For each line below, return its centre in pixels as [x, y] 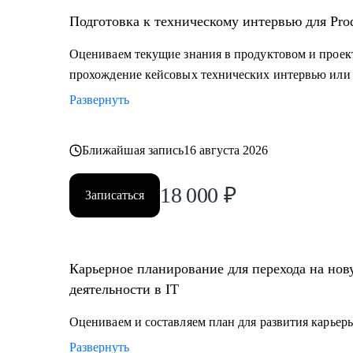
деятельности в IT [124, 289]
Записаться [115, 195]
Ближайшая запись [133, 150]
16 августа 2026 [226, 150]
